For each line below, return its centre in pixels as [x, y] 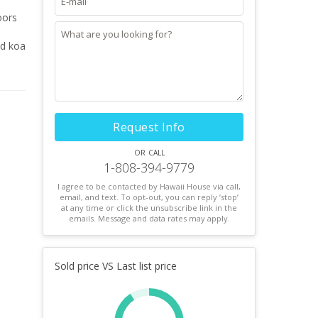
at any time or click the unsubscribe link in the [149, 208]
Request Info [149, 127]
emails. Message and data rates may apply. [149, 218]
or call [149, 152]
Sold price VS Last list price [116, 266]
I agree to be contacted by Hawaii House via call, [149, 186]
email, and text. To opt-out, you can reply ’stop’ [149, 197]
